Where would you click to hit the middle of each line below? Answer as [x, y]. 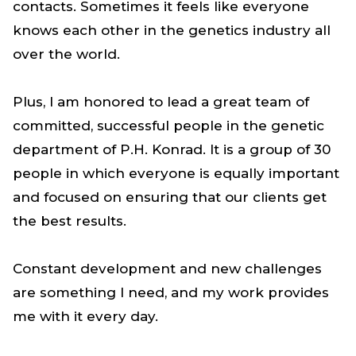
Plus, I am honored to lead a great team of [161, 101]
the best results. [72, 221]
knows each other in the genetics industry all [172, 30]
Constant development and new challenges [167, 268]
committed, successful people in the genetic [168, 125]
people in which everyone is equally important [176, 173]
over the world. [68, 54]
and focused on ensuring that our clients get [170, 197]
